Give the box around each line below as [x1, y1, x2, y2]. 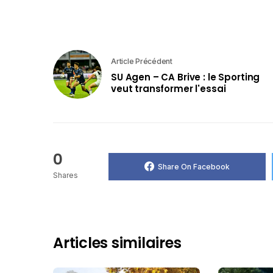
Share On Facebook [157, 161, 230, 171]
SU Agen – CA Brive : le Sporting [111, 70, 260, 83]
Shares [53, 171, 78, 180]
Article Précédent [111, 56, 172, 66]
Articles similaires [53, 233, 182, 253]
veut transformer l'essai [111, 82, 226, 95]
